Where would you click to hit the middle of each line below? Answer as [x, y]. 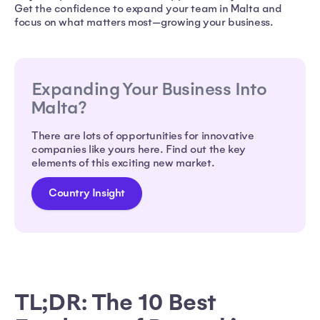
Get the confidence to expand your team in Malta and [148, 9]
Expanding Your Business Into [149, 90]
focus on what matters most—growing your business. [144, 22]
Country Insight [87, 193]
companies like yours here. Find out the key [139, 149]
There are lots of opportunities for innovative [143, 136]
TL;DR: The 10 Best [115, 302]
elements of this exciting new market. [123, 163]
